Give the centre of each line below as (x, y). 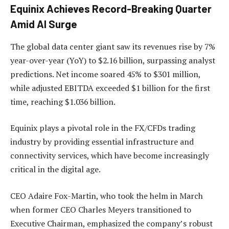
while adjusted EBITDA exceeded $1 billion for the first (110, 88)
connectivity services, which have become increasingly (110, 156)
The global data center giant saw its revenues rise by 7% (113, 46)
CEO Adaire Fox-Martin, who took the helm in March (107, 196)
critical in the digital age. (55, 169)
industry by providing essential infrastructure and (102, 142)
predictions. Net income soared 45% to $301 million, (105, 74)
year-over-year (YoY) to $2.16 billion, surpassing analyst (113, 60)
